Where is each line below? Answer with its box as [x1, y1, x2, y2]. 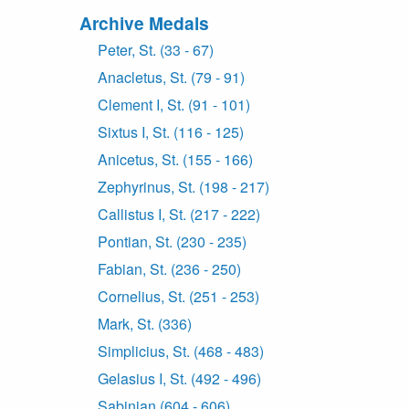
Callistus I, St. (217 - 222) [98, 204, 260, 225]
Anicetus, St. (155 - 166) [98, 149, 253, 171]
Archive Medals [79, 10, 209, 37]
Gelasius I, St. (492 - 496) [98, 368, 261, 390]
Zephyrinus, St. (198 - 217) [98, 176, 269, 198]
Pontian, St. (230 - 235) [98, 231, 246, 253]
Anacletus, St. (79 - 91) [98, 67, 245, 89]
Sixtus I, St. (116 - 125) [98, 121, 244, 143]
